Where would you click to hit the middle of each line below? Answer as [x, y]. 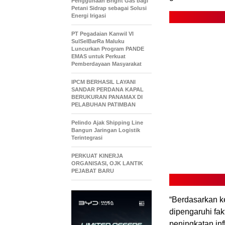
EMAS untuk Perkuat [98, 56]
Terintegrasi [87, 137]
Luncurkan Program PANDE [108, 48]
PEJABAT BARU [93, 171]
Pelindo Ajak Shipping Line [107, 122]
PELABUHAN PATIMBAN [103, 104]
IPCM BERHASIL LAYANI [103, 82]
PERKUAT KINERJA [97, 155]
